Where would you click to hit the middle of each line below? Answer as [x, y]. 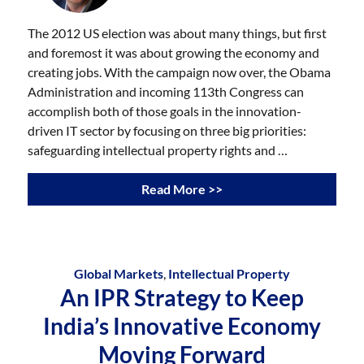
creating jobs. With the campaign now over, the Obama [180, 71]
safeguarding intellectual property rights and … [158, 149]
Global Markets [119, 273]
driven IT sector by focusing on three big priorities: [167, 130]
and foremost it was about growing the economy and [174, 52]
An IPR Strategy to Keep [182, 297]
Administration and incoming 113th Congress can [166, 91]
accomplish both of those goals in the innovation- [165, 110]
